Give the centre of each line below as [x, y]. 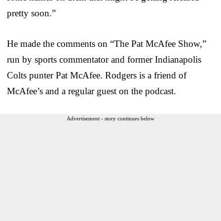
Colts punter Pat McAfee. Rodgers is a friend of [97, 75]
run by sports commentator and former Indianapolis [104, 59]
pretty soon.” [31, 13]
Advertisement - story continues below [110, 118]
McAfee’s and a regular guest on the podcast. [92, 91]
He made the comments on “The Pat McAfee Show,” [107, 43]
